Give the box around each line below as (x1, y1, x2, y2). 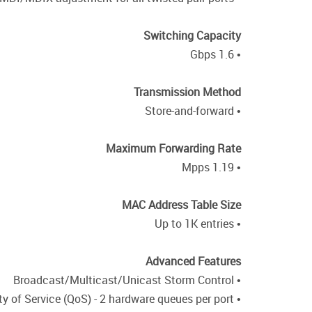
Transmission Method (134, 84, 241, 100)
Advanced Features (146, 253, 241, 269)
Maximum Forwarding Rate (106, 141, 241, 156)
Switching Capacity (143, 28, 241, 43)
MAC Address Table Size (122, 197, 241, 212)
